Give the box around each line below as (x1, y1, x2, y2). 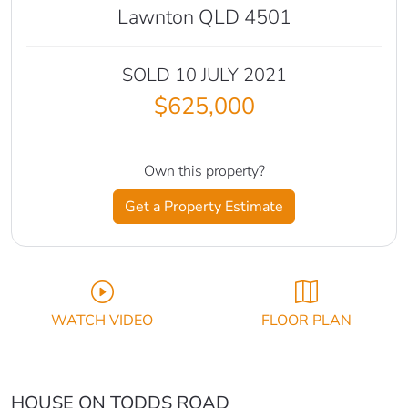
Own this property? (143, 161, 265, 182)
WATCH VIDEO (51, 311, 153, 331)
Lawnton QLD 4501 (117, 4, 291, 32)
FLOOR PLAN (260, 311, 352, 331)
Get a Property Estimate (125, 197, 283, 218)
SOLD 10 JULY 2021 (121, 63, 287, 88)
